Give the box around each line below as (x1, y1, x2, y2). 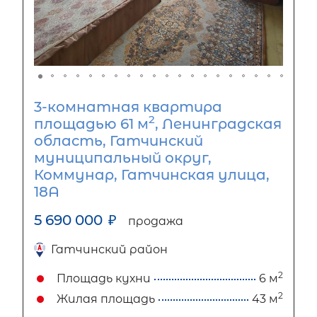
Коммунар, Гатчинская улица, (34, 166, 270, 183)
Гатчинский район (51, 242, 168, 256)
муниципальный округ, (34, 149, 212, 166)
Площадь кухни (57, 272, 151, 285)
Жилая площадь (57, 292, 155, 306)
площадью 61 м (34, 115, 149, 132)
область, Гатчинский (34, 132, 203, 149)
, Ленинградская (155, 115, 282, 132)
